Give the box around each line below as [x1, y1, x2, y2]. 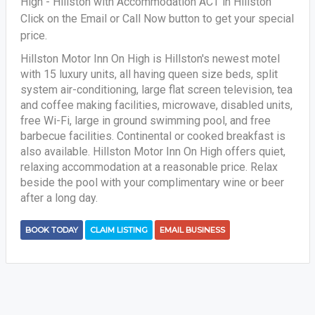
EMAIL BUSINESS [159, 225, 225, 235]
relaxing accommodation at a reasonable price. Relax [20, 160, 278, 174]
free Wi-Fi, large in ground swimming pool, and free [20, 114, 271, 127]
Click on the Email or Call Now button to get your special [20, 12, 294, 25]
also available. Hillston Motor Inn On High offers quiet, [20, 145, 285, 158]
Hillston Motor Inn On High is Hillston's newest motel [20, 52, 280, 65]
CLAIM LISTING [89, 225, 148, 235]
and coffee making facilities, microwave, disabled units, [20, 98, 292, 112]
